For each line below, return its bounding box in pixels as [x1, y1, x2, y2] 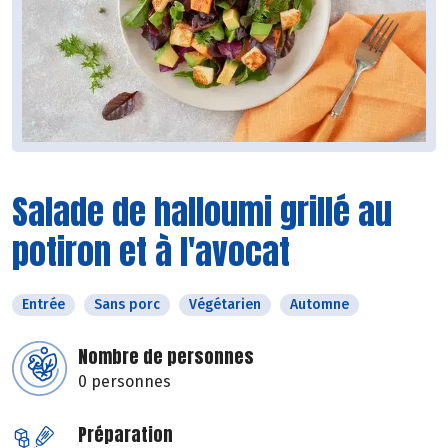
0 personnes [78, 372, 171, 392]
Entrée [22, 296, 65, 314]
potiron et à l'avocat [12, 226, 290, 278]
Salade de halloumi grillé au [12, 186, 392, 238]
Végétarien [189, 296, 261, 314]
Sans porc [94, 296, 160, 314]
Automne [290, 296, 349, 314]
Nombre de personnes [78, 343, 254, 371]
